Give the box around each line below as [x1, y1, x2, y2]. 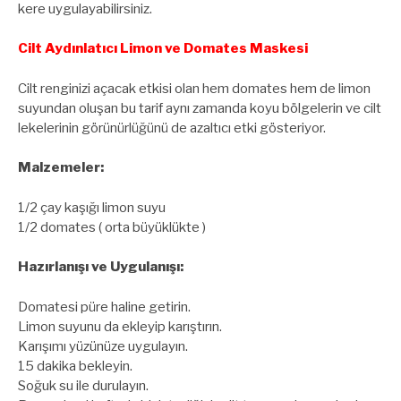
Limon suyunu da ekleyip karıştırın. [18, 318, 222, 335]
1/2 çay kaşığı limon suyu [18, 199, 166, 216]
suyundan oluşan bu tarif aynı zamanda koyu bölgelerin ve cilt [18, 99, 381, 116]
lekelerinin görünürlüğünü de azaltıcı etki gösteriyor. [18, 119, 326, 136]
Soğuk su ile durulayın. [18, 377, 149, 394]
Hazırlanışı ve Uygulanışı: [18, 259, 183, 276]
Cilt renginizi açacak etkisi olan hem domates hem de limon [18, 80, 371, 97]
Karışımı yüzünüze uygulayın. [18, 337, 188, 354]
